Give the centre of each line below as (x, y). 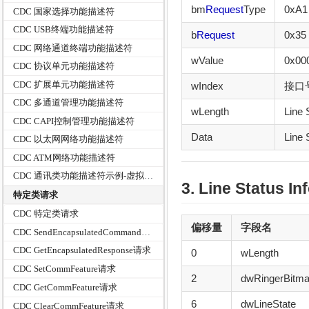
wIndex (207, 86)
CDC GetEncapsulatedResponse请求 (82, 250)
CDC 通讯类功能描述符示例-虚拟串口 (149, 176)
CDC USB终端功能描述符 (64, 30)
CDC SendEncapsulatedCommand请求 (146, 232)
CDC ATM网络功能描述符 (64, 157)
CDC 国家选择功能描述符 (64, 11)
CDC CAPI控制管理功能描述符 (74, 121)
